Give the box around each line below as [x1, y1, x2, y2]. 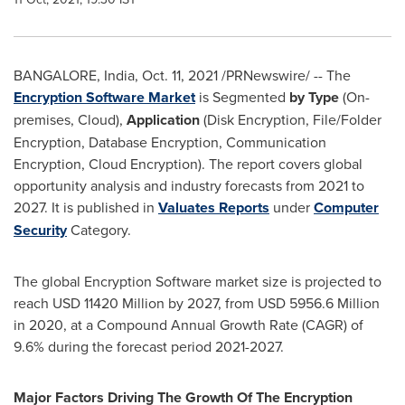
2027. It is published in [14, 197, 158, 217]
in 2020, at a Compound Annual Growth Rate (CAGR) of [14, 315, 363, 334]
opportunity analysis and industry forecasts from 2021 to [14, 175, 364, 195]
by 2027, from [165, 293, 258, 313]
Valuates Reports [158, 197, 269, 218]
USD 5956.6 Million [258, 293, 380, 313]
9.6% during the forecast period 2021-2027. [14, 336, 284, 356]
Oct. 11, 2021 [142, 65, 218, 85]
